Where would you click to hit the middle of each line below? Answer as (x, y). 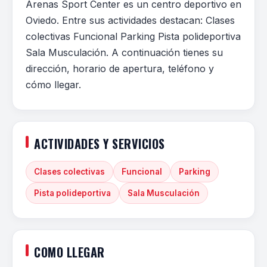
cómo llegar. (53, 85)
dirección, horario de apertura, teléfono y (120, 69)
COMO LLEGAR (69, 252)
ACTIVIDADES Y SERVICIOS (100, 144)
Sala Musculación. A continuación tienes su (124, 52)
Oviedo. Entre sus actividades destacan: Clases (130, 20)
